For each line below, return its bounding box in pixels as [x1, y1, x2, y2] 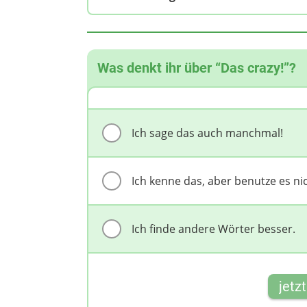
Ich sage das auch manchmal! [132, 125, 283, 141]
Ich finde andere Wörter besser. [132, 221, 295, 237]
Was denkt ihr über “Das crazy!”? [97, 60, 296, 77]
